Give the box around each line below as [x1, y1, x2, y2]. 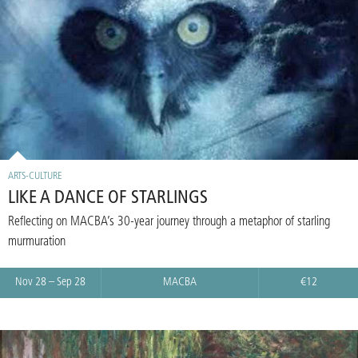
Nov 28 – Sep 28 [15, 276, 86, 288]
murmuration [8, 235, 66, 249]
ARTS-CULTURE [8, 170, 62, 181]
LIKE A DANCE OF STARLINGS [8, 189, 208, 208]
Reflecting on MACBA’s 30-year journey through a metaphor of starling [8, 215, 330, 229]
